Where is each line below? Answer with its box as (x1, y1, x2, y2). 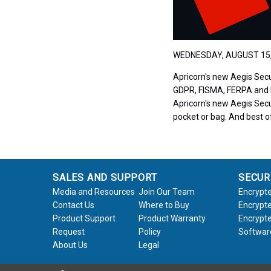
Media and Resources (52, 186, 135, 197)
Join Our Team (139, 186, 195, 197)
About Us (52, 240, 88, 250)
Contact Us (52, 200, 94, 210)
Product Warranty (139, 213, 206, 223)
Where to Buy (139, 200, 190, 210)
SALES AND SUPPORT (52, 171, 157, 183)
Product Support (52, 213, 116, 223)
